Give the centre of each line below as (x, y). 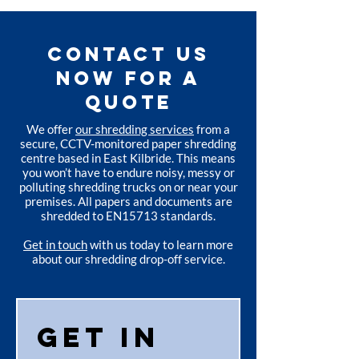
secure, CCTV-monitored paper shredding (128, 144)
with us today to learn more (160, 245)
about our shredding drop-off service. (128, 259)
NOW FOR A (128, 78)
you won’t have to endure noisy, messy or (128, 173)
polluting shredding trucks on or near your (128, 187)
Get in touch (55, 245)
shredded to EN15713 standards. (128, 216)
